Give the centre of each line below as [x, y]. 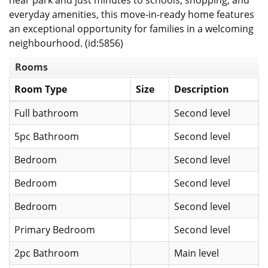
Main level [197, 253]
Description [202, 89]
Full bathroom [46, 113]
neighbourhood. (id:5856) [66, 43]
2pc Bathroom [47, 253]
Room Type [41, 89]
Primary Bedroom [55, 230]
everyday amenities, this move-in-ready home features [132, 15]
